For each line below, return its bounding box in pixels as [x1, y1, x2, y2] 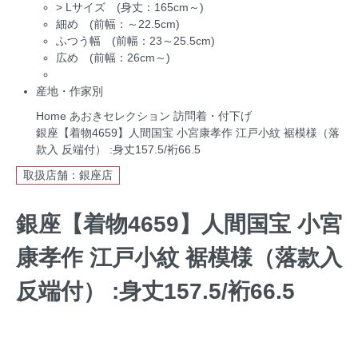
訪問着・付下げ [173, 109, 252, 122]
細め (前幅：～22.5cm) [56, 17, 180, 30]
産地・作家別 [36, 84, 103, 97]
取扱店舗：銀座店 [23, 168, 113, 181]
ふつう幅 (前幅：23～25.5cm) [56, 34, 215, 47]
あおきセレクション [70, 109, 170, 122]
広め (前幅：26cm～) [56, 50, 170, 64]
